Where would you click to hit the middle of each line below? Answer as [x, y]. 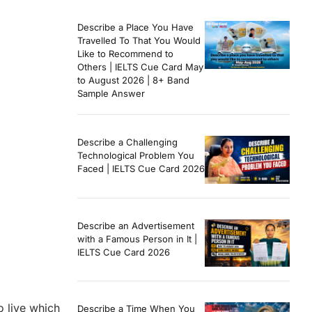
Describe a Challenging [127, 142]
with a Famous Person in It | [137, 239]
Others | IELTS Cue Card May [140, 67]
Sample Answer [111, 94]
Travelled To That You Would [139, 41]
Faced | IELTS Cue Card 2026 [141, 169]
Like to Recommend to [125, 54]
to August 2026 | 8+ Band [133, 80]
